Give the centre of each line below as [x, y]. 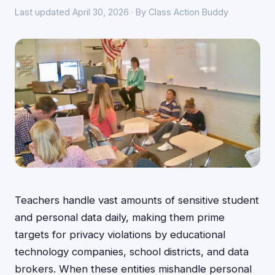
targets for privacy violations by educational [120, 234]
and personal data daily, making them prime [120, 217]
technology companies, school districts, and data [132, 252]
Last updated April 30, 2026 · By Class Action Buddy [122, 12]
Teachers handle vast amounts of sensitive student [137, 200]
